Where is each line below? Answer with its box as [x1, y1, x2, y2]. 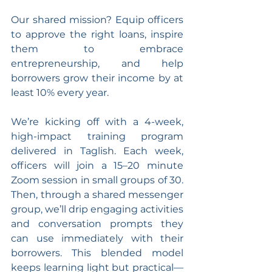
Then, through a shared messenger [11, 188, 183, 200]
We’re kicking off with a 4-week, [11, 115, 183, 127]
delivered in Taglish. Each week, [11, 144, 183, 157]
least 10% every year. [11, 86, 109, 98]
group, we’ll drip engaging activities [11, 203, 183, 215]
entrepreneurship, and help [11, 57, 183, 69]
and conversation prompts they [11, 217, 183, 229]
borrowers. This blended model [11, 246, 183, 259]
